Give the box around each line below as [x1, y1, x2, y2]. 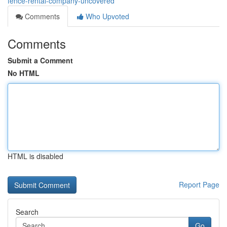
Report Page [179, 179, 219, 190]
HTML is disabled [8, 151, 63, 161]
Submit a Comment [8, 55, 73, 65]
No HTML [8, 68, 40, 78]
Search [16, 207, 39, 217]
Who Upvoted [84, 11, 129, 21]
